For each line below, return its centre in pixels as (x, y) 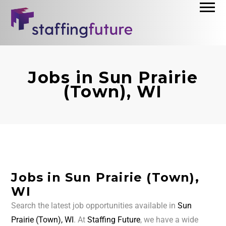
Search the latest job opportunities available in (95, 206)
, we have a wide (169, 220)
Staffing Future (114, 220)
